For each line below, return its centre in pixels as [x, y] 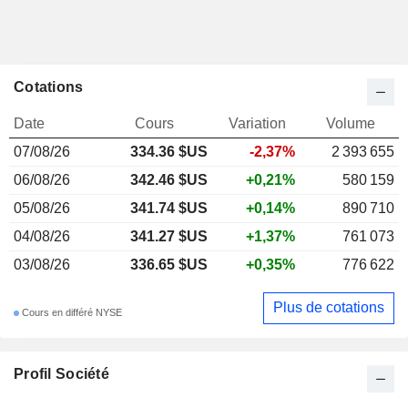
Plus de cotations [329, 308]
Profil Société [61, 373]
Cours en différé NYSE [71, 313]
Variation [257, 123]
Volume [350, 123]
